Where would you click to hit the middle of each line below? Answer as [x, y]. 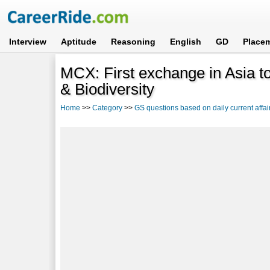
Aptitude [79, 42]
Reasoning [133, 42]
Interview [28, 42]
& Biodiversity [108, 89]
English [186, 42]
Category [108, 108]
